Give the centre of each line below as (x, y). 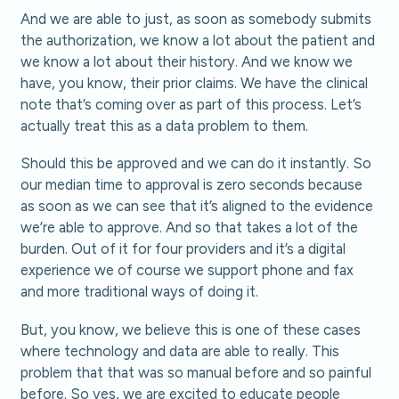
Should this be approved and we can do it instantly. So (196, 163)
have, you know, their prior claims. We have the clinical (195, 82)
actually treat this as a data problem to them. (165, 125)
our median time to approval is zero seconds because (192, 185)
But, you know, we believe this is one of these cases (191, 329)
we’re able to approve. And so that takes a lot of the (190, 228)
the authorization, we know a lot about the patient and (198, 40)
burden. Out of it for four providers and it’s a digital (183, 249)
